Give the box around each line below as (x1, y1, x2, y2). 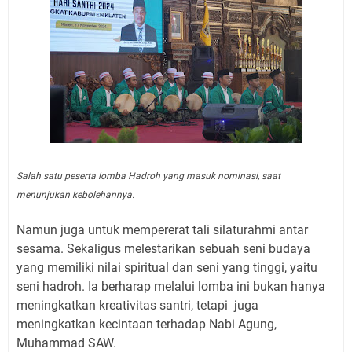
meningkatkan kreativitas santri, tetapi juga (16, 297, 258, 313)
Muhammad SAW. (16, 335, 116, 350)
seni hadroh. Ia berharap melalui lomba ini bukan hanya (16, 278, 325, 294)
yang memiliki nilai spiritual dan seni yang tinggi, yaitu (16, 259, 317, 275)
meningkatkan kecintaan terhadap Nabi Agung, (16, 316, 277, 332)
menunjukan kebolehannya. (16, 189, 137, 200)
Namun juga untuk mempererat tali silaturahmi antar (16, 222, 308, 237)
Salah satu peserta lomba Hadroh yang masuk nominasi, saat (16, 170, 280, 181)
